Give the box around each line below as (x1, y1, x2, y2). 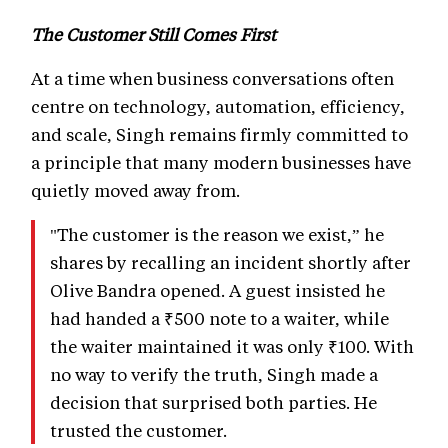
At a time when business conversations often (31, 67, 394, 90)
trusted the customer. (50, 419, 227, 442)
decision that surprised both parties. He (50, 391, 377, 414)
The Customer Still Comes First (31, 23, 276, 46)
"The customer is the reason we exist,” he (50, 223, 384, 246)
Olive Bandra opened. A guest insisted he (50, 279, 385, 302)
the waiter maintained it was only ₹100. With (50, 335, 414, 358)
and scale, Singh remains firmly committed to (31, 123, 408, 146)
